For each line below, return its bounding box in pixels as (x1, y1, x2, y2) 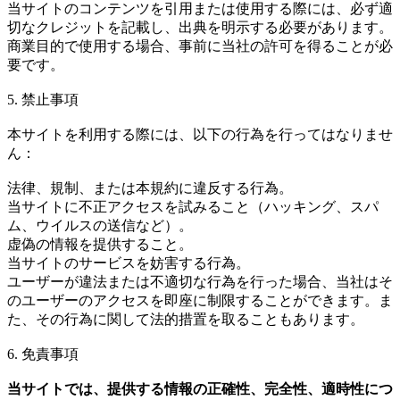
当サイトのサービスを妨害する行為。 (7, 254, 250, 271)
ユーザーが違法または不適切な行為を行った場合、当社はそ (7, 273, 393, 289)
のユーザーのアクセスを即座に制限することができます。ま (7, 292, 393, 308)
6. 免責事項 (7, 346, 79, 362)
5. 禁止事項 (7, 91, 79, 107)
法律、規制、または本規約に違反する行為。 (7, 179, 293, 196)
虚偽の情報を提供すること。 (7, 236, 193, 252)
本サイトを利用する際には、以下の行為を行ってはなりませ (7, 126, 393, 142)
